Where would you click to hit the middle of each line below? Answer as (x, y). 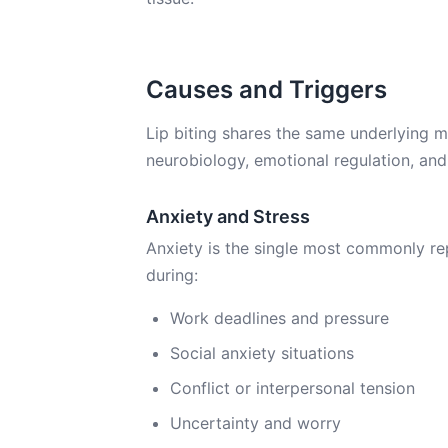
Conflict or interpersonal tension (292, 388)
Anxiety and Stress (228, 216)
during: (172, 275)
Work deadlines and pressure (279, 318)
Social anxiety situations (262, 353)
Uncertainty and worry (255, 423)
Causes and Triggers (266, 89)
